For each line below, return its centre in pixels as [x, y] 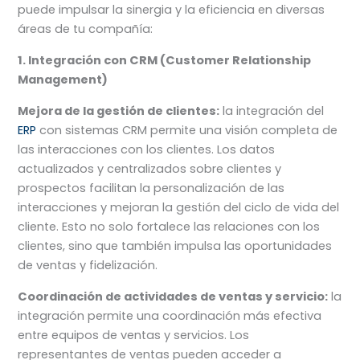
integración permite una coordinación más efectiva [170, 315]
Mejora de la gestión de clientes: [119, 110]
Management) [63, 79]
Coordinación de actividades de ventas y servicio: [173, 296]
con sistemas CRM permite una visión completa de [187, 130]
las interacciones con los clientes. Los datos [147, 149]
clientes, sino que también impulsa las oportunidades [175, 245]
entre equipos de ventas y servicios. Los [134, 335]
